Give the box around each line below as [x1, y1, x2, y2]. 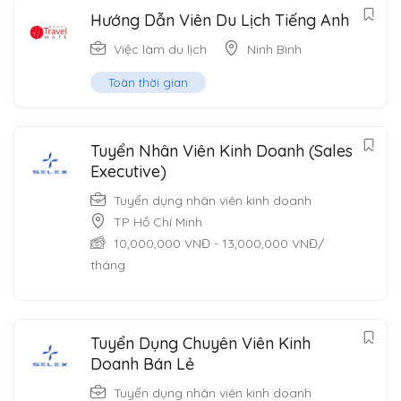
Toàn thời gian [108, 74, 188, 90]
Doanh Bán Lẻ [90, 353, 194, 374]
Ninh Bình [247, 40, 302, 57]
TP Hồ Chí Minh [114, 213, 202, 230]
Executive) [90, 160, 166, 182]
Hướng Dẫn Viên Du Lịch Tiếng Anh [90, 9, 349, 30]
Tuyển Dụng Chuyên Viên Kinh [90, 332, 311, 354]
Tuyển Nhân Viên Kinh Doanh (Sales [90, 140, 353, 161]
